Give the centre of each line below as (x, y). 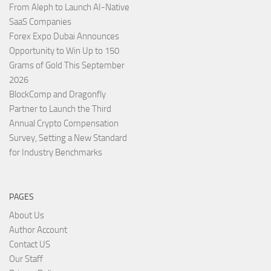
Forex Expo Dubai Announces (64, 37)
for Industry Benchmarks (56, 153)
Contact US (30, 245)
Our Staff (26, 259)
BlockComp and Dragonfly (57, 95)
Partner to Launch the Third (60, 109)
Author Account (38, 230)
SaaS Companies (40, 22)
